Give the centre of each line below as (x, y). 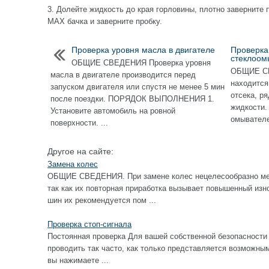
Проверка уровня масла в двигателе (143, 50)
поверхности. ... (79, 123)
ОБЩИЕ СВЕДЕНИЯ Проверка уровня (141, 63)
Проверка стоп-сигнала (89, 224)
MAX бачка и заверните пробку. (105, 21)
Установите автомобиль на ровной (113, 111)
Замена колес (73, 164)
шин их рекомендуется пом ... (102, 200)
